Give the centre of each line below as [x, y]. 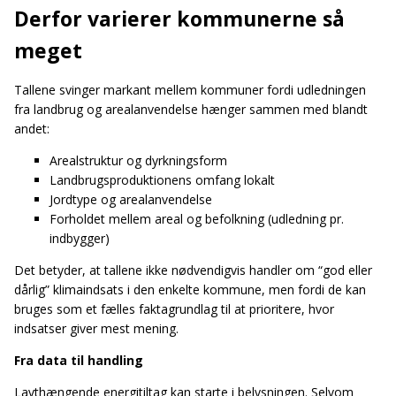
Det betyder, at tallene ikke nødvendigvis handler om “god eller [193, 270]
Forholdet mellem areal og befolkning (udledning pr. [197, 218]
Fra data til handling [79, 360]
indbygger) [80, 238]
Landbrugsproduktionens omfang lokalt [162, 179]
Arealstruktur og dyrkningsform [138, 160]
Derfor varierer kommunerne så [179, 18]
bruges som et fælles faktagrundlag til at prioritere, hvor [174, 308]
